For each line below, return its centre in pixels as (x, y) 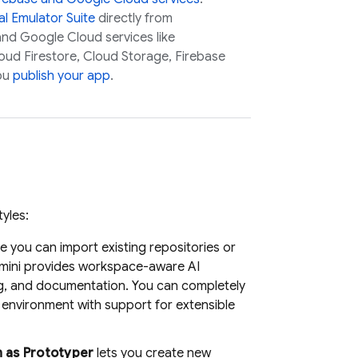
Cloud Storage (126, 57)
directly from (134, 18)
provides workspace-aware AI (110, 267)
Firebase (200, 57)
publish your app (62, 76)
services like (139, 38)
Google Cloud (61, 38)
